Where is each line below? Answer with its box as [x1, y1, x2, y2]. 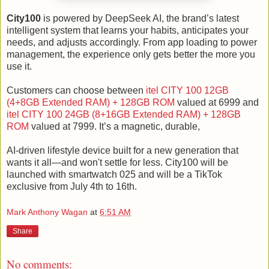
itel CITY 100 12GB [146, 85, 229, 95]
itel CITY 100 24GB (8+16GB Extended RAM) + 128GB [7, 109, 241, 119]
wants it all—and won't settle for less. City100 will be [7, 157, 228, 168]
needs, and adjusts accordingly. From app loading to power [7, 37, 257, 47]
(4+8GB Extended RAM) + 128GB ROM [7, 97, 175, 107]
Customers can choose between [7, 85, 146, 95]
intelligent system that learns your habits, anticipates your [7, 25, 249, 35]
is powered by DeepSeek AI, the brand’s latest [41, 13, 239, 23]
